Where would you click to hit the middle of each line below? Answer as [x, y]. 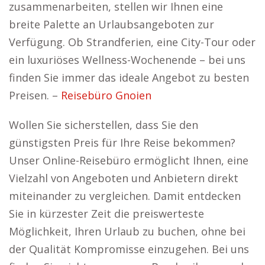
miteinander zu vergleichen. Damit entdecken [125, 196]
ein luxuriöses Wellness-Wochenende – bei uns [127, 60]
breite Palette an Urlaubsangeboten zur [112, 24]
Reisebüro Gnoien [106, 95]
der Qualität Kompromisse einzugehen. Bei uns [129, 249]
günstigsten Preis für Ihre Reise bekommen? [122, 143]
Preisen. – [35, 95]
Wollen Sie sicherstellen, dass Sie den [104, 125]
